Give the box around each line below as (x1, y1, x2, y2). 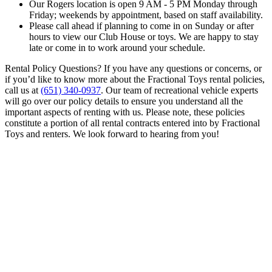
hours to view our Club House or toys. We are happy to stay (29, 31, 259, 42)
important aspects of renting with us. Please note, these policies (5, 106, 245, 117)
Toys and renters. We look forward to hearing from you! (5, 128, 219, 139)
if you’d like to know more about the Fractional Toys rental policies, (5, 73, 265, 84)
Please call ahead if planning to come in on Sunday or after (29, 20, 254, 31)
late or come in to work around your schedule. (29, 42, 205, 53)
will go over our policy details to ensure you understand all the (5, 95, 243, 106)
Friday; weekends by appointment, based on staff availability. (29, 9, 265, 20)
